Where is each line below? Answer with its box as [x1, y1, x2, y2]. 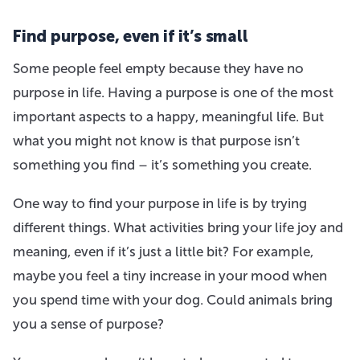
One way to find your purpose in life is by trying [13, 194, 307, 211]
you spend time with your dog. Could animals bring [13, 291, 333, 308]
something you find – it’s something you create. [13, 156, 312, 173]
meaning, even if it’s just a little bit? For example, [13, 243, 313, 260]
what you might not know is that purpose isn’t [13, 132, 300, 149]
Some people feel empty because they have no [13, 59, 304, 76]
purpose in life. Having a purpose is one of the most [13, 84, 333, 100]
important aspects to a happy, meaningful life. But [13, 108, 324, 125]
